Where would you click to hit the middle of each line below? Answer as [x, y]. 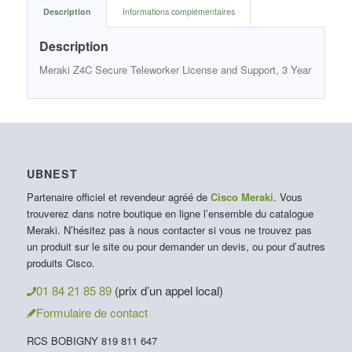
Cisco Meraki [242, 197]
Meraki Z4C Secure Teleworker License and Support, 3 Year [175, 69]
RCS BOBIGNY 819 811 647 [92, 341]
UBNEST [52, 174]
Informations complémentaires [178, 11]
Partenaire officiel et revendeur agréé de [118, 197]
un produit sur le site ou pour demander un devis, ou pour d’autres [176, 247]
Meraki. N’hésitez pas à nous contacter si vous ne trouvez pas [169, 230]
